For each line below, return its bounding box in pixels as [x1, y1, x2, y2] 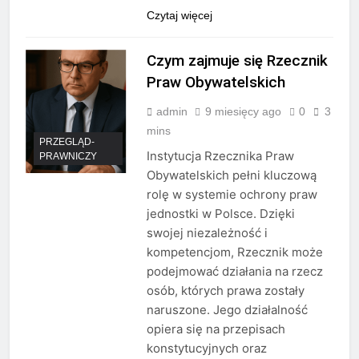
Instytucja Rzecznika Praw [146, 148, 294, 164]
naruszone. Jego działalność [146, 302, 308, 318]
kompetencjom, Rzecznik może [146, 244, 323, 260]
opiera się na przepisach [146, 321, 285, 337]
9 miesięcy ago [204, 105, 281, 119]
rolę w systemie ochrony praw [146, 187, 317, 203]
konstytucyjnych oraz [146, 341, 267, 357]
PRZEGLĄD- [39, 135, 95, 147]
